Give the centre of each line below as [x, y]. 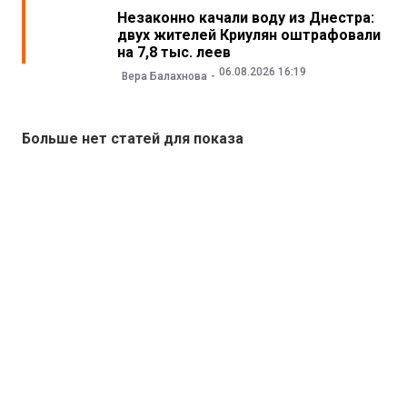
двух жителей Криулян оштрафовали [248, 35]
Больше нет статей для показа [133, 138]
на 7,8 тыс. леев [174, 53]
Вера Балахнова [164, 76]
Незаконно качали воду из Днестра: [245, 18]
